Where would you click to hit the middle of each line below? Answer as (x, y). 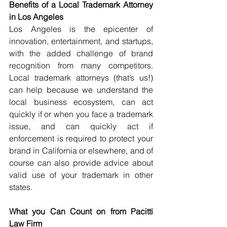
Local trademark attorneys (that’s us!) (81, 78)
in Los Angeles (36, 17)
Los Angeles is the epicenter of (81, 29)
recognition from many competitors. (81, 65)
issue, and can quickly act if (81, 126)
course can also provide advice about (81, 163)
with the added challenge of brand (81, 53)
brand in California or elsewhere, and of (81, 150)
